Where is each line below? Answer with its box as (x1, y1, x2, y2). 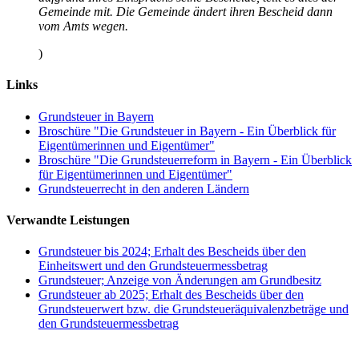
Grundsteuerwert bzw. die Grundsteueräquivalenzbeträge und (38, 302, 349, 317)
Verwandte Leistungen (6, 212, 130, 227)
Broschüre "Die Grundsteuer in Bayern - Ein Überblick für (38, 123, 336, 138)
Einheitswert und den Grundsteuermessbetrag (38, 259, 268, 273)
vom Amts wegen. (38, 18, 128, 33)
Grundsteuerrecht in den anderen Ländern (38, 181, 249, 196)
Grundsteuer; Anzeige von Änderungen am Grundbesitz (38, 273, 321, 288)
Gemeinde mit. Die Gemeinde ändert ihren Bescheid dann (38, 4, 333, 18)
